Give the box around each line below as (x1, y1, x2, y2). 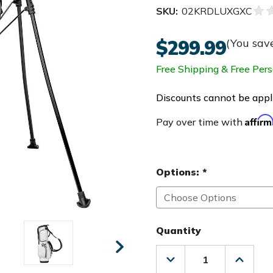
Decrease (171, 258, 213, 271)
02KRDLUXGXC (182, 5, 252, 17)
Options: (156, 166, 202, 178)
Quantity (156, 224, 201, 236)
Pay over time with (156, 116, 245, 128)
